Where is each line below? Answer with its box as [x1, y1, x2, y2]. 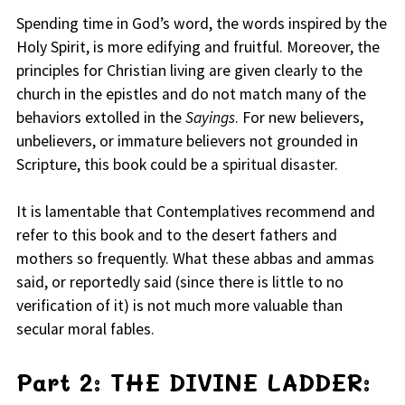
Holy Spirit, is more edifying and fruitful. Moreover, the [15, 37, 380, 58]
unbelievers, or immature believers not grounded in [15, 131, 358, 152]
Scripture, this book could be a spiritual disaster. [15, 155, 338, 175]
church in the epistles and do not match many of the [15, 84, 366, 105]
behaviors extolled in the [15, 108, 185, 128]
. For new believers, [234, 108, 363, 128]
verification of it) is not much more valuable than [15, 296, 343, 316]
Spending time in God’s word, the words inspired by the [15, 14, 387, 34]
